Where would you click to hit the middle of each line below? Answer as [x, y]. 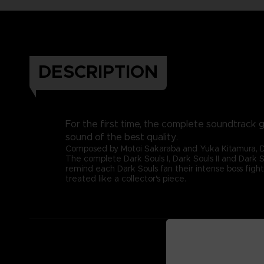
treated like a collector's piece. [126, 178]
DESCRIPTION [98, 72]
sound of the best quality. [122, 137]
